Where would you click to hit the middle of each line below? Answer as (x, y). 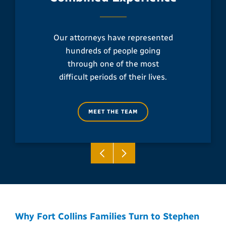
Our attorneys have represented (113, 38)
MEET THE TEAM (113, 112)
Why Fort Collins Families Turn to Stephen (107, 217)
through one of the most (113, 64)
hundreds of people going (113, 51)
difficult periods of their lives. (113, 77)
